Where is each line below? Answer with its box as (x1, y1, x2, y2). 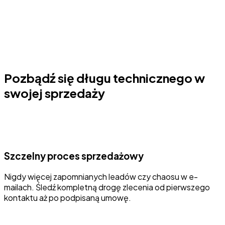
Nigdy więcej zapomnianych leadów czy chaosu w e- (4, 171, 198, 182)
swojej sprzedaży (4, 85, 105, 101)
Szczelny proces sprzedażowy (4, 150, 144, 162)
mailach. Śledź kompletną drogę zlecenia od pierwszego (4, 181, 210, 192)
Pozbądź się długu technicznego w (4, 70, 205, 86)
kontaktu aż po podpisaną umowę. (4, 192, 131, 203)
